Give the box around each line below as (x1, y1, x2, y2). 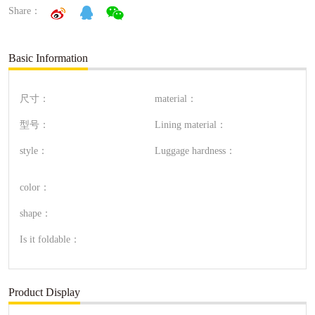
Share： (8, 5, 41, 16)
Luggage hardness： (155, 145, 236, 156)
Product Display (8, 285, 80, 298)
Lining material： (155, 119, 227, 130)
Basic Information (8, 51, 88, 64)
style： (20, 145, 48, 156)
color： (20, 181, 50, 193)
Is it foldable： (20, 233, 80, 245)
